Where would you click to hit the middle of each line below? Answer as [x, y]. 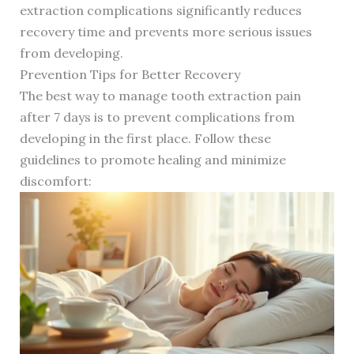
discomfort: [55, 181]
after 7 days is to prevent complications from [157, 117]
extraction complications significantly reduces [160, 11]
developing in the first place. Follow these [145, 139]
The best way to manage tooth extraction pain [160, 96]
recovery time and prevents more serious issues [166, 32]
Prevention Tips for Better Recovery [130, 75]
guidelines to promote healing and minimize [153, 160]
